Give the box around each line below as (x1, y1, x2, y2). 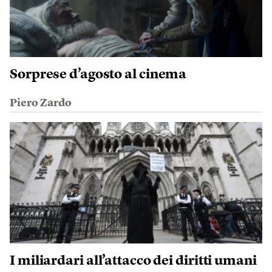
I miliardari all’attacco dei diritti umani (10, 254, 257, 268)
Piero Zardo (10, 98, 72, 109)
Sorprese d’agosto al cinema (10, 68, 187, 81)
